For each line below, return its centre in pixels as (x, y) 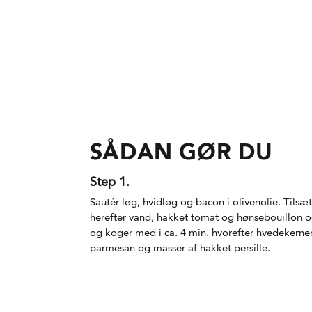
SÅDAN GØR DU (181, 151)
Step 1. (109, 182)
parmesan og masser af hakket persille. (180, 248)
